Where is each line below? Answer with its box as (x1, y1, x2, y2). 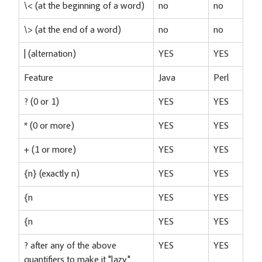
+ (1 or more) (24, 145, 76, 155)
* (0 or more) (24, 121, 74, 131)
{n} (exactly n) (24, 169, 80, 179)
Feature (24, 73, 53, 83)
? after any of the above (24, 241, 116, 251)
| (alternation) (24, 49, 76, 59)
